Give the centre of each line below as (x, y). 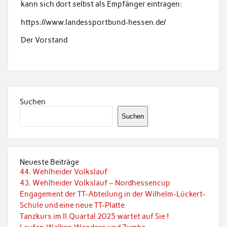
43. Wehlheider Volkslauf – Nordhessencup (95, 183)
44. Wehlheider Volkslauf (63, 172)
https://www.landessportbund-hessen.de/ (93, 22)
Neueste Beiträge (49, 162)
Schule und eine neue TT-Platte (72, 205)
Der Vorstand (44, 40)
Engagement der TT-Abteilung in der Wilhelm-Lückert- (112, 194)
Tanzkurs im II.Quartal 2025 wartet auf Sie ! (94, 217)
